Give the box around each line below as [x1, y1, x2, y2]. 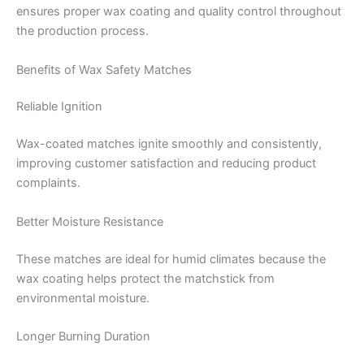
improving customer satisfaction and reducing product [16, 156, 316, 171]
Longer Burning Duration [16, 328, 150, 344]
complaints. [16, 175, 80, 191]
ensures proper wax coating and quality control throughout [16, 4, 341, 19]
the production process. [16, 24, 149, 39]
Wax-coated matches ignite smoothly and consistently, [16, 136, 322, 152]
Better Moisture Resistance [16, 214, 163, 229]
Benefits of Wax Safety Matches [16, 62, 192, 77]
